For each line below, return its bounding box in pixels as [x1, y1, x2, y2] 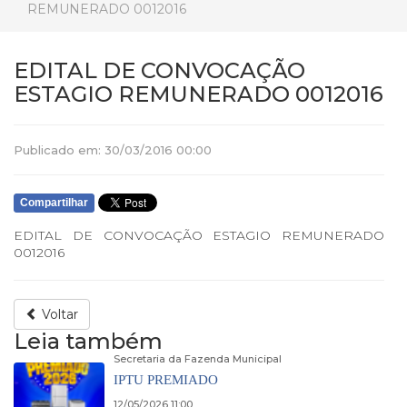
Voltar [38, 306, 78, 323]
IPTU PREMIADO [114, 372, 218, 387]
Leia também [14, 328, 163, 354]
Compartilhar [20, 196, 88, 209]
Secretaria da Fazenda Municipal [114, 352, 282, 365]
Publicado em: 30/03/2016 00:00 [14, 143, 212, 157]
